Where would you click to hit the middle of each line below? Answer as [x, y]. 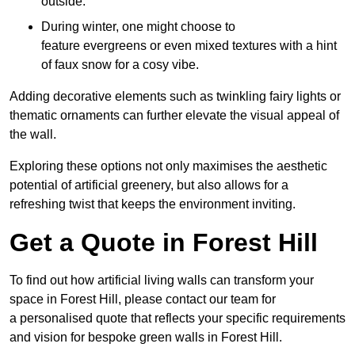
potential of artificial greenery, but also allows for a [149, 185]
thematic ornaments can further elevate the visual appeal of [174, 115]
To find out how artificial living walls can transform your [162, 280]
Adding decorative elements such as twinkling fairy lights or [175, 96]
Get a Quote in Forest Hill [164, 242]
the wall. [33, 134]
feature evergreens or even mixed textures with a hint [189, 45]
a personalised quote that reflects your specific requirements [177, 318]
